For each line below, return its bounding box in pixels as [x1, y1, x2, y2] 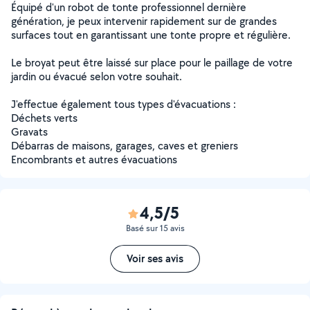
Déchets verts [11, 111, 77, 125]
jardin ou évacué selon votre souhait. [11, 69, 182, 84]
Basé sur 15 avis [125, 222, 185, 234]
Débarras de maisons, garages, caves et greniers [11, 138, 238, 153]
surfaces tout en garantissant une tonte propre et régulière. [11, 28, 291, 42]
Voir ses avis [127, 251, 183, 266]
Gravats [11, 125, 48, 139]
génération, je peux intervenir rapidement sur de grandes [11, 14, 277, 28]
